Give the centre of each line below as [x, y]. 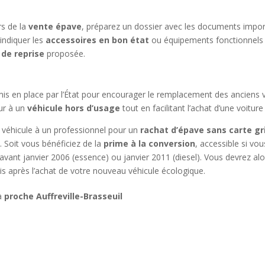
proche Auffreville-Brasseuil [64, 196]
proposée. [65, 54]
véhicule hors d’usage [74, 108]
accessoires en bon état [98, 40]
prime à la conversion [150, 144]
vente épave [55, 27]
